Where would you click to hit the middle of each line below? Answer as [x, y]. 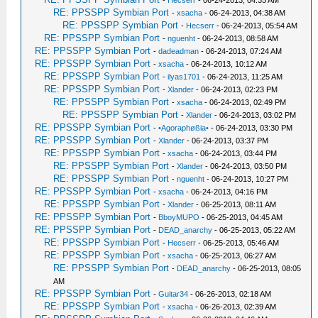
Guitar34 [174, 294]
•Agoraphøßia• [184, 127]
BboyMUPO [179, 217]
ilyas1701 [184, 76]
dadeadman [179, 51]
